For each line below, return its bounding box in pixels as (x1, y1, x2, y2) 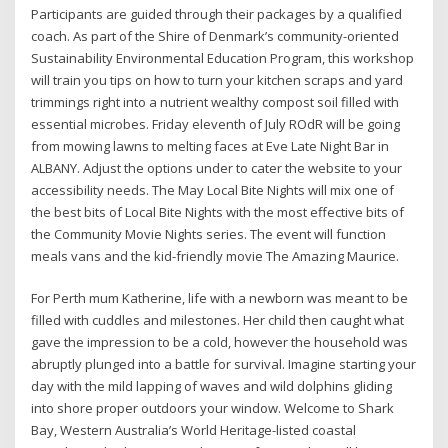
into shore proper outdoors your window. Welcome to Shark (31, 399, 395, 418)
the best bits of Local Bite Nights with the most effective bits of (31, 202, 405, 221)
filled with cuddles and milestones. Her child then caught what (31, 311, 405, 330)
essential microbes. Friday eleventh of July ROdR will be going (31, 114, 401, 133)
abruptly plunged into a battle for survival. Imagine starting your (31, 355, 417, 374)
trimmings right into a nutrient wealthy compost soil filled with (31, 92, 400, 111)
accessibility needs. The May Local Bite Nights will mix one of (31, 180, 395, 199)
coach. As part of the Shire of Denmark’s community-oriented (31, 26, 400, 45)
